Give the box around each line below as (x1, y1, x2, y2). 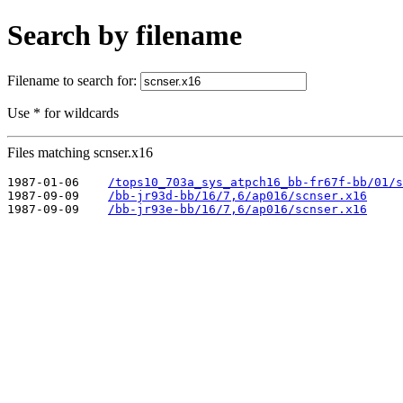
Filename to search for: (7, 72, 140, 88)
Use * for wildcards (7, 104, 119, 121)
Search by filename (7, 19, 242, 52)
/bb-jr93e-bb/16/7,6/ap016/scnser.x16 (108, 201, 367, 216)
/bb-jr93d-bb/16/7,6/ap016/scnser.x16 (108, 188, 367, 202)
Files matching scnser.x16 (7, 144, 153, 160)
